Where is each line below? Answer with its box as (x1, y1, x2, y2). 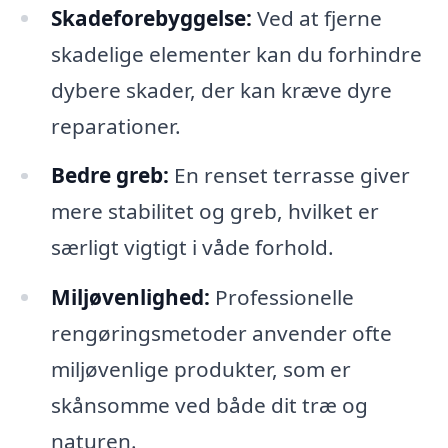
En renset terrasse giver (168, 161, 410, 190)
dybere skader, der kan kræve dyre (50, 75, 392, 104)
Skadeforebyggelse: (50, 3, 252, 32)
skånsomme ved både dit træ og (50, 391, 368, 420)
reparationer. (50, 111, 181, 140)
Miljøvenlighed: (50, 283, 210, 312)
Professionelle (209, 283, 354, 312)
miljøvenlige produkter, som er (50, 355, 351, 384)
